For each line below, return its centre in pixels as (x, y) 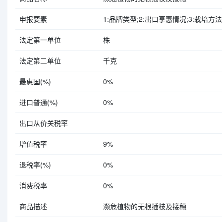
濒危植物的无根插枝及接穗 (145, 206)
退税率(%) (35, 165)
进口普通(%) (39, 102)
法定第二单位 (40, 60)
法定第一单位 (40, 40)
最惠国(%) (35, 81)
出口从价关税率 (44, 123)
